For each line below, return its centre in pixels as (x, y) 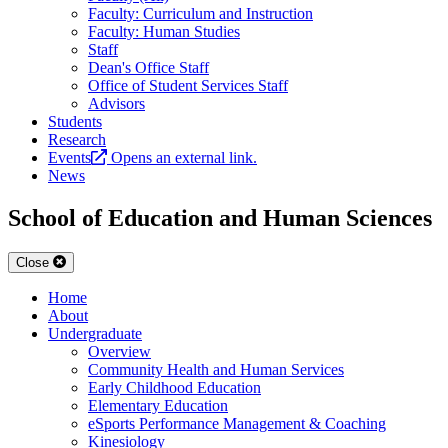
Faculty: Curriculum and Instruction (200, 14)
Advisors (116, 104)
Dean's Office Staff (148, 68)
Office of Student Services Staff (188, 86)
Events (69, 158)
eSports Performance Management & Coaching (237, 424)
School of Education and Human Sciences (220, 218)
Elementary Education (158, 406)
